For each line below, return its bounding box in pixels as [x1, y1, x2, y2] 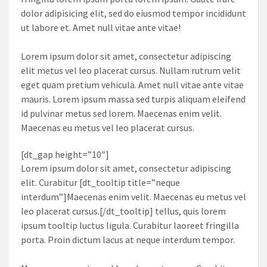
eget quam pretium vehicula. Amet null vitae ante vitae [21, 79, 244, 91]
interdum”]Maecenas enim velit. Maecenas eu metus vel [21, 191, 246, 203]
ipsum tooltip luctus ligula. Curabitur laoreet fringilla [21, 219, 239, 232]
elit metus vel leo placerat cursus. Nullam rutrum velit [21, 64, 241, 77]
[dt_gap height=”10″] [21, 148, 109, 161]
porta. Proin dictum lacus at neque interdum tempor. [21, 234, 235, 246]
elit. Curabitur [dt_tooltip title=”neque [21, 176, 180, 189]
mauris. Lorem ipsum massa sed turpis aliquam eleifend [21, 93, 246, 105]
